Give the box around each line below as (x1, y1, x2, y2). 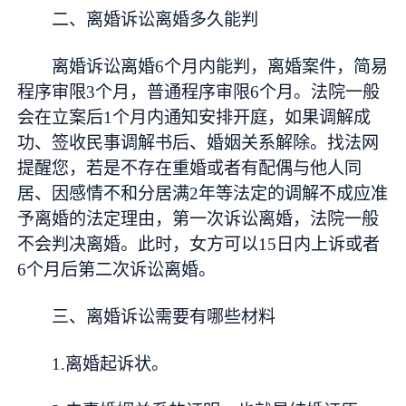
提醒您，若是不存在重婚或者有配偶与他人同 (17, 159, 362, 179)
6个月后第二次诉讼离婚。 (17, 260, 217, 280)
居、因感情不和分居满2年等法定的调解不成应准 (17, 184, 389, 204)
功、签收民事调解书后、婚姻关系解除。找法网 (17, 133, 380, 153)
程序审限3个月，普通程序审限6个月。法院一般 (17, 82, 381, 102)
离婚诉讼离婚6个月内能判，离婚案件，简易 (52, 57, 389, 77)
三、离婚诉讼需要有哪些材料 (52, 306, 276, 326)
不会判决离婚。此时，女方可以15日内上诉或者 (17, 235, 381, 255)
